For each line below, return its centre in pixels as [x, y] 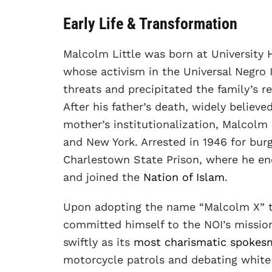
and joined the [103, 177]
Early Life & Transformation [150, 23]
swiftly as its [97, 242]
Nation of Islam [184, 177]
